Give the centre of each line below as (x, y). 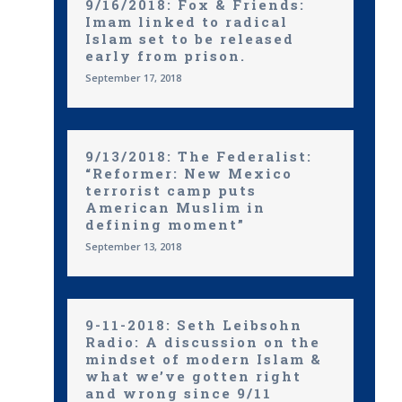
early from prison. (166, 56)
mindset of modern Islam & (204, 359)
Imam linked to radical (187, 22)
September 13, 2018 (133, 246)
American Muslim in (175, 207)
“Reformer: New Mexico (189, 173)
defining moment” (165, 224)
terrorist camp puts (171, 190)
